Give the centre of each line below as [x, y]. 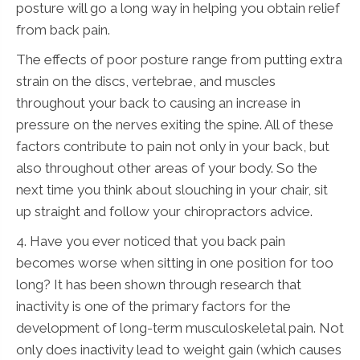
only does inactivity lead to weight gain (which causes [179, 349]
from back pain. [63, 29]
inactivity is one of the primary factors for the [153, 306]
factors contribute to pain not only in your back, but [173, 146]
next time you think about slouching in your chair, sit [172, 189]
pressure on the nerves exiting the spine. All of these [175, 124]
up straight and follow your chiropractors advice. [164, 211]
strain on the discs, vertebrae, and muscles [146, 81]
